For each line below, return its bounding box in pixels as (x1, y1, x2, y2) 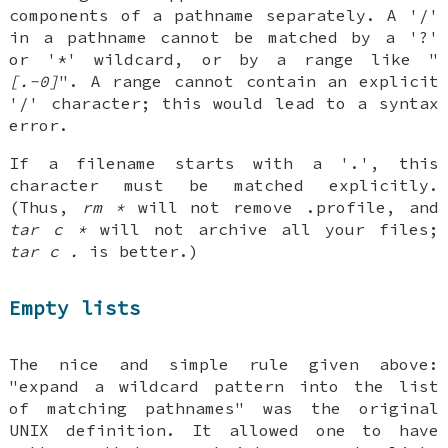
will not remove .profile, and (124, 197, 439, 218)
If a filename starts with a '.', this (9, 153, 439, 174)
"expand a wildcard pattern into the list (9, 376, 439, 397)
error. (9, 115, 70, 136)
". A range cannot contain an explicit (59, 71, 439, 92)
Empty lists (9, 295, 142, 320)
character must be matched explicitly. (9, 175, 439, 196)
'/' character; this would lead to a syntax (9, 93, 439, 114)
